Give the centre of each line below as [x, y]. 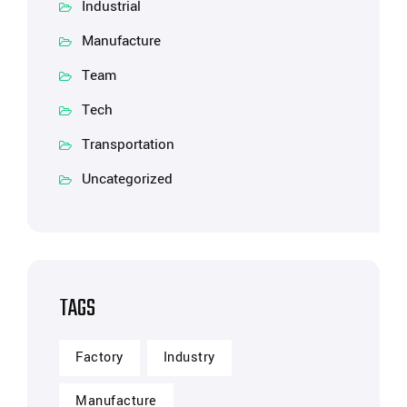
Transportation [128, 145]
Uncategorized [127, 179]
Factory [99, 358]
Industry [189, 358]
